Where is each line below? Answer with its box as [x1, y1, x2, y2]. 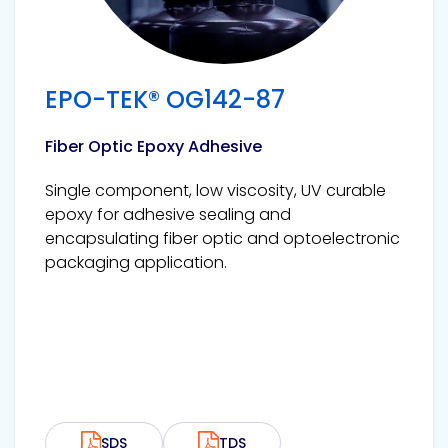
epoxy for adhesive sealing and [45, 203, 291, 227]
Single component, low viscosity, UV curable [45, 179, 386, 203]
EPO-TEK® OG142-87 [45, 83, 285, 117]
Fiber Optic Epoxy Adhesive [45, 135, 262, 159]
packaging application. [45, 251, 231, 275]
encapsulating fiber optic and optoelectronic [45, 227, 400, 251]
